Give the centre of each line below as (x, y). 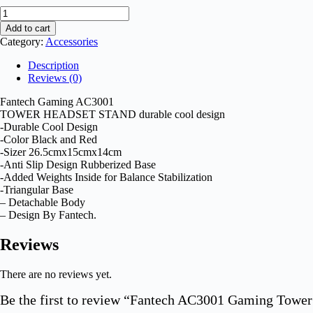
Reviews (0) (55, 78)
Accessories (72, 41)
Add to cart (28, 28)
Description (53, 65)
